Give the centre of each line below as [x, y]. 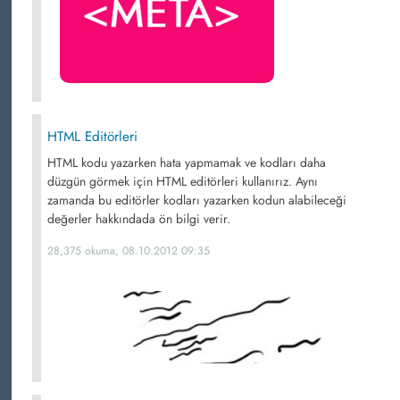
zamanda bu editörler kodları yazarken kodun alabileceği [197, 200]
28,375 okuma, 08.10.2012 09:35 [129, 251]
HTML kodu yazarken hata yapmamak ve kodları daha [187, 162]
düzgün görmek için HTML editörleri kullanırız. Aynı [183, 181]
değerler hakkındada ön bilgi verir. [139, 219]
